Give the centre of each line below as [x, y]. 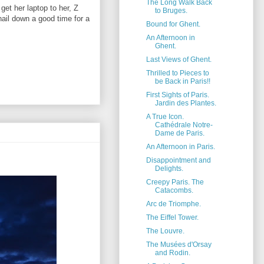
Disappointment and [178, 161]
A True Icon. [165, 117]
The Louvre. [165, 231]
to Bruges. [171, 11]
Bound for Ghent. [173, 24]
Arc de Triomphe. [173, 204]
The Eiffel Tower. [172, 218]
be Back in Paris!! [182, 82]
